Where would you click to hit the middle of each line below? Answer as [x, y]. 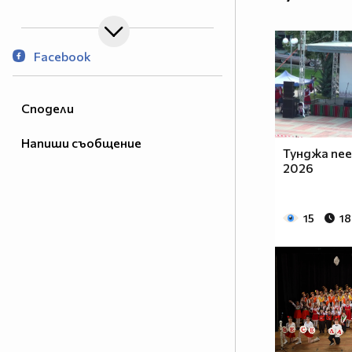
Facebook [61, 57]
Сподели [48, 108]
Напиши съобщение [81, 143]
